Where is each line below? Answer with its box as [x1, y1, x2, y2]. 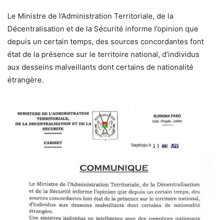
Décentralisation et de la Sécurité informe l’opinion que [7, 24, 198, 33]
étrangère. [7, 75, 44, 84]
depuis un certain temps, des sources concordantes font [7, 37, 204, 46]
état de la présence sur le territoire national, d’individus [7, 50, 199, 59]
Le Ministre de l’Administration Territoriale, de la [7, 11, 173, 21]
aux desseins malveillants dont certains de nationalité [7, 62, 193, 72]
